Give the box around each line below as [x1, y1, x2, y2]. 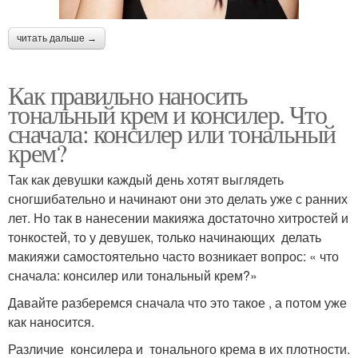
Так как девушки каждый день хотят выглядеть [8, 169, 284, 189]
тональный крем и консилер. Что [8, 96, 326, 131]
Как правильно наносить [8, 77, 248, 112]
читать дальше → [17, 32, 97, 44]
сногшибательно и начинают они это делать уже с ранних [8, 189, 348, 208]
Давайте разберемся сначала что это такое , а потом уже [8, 292, 347, 312]
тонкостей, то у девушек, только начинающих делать [8, 227, 321, 246]
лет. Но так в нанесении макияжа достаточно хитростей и [8, 208, 348, 227]
